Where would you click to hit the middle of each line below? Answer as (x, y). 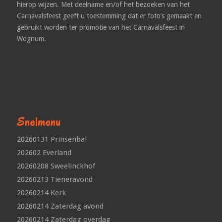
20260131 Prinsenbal (52, 139)
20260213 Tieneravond (55, 180)
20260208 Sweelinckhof (56, 166)
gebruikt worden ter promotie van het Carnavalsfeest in (101, 28)
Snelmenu (39, 122)
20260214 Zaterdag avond (60, 206)
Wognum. (31, 39)
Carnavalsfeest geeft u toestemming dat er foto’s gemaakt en (109, 16)
